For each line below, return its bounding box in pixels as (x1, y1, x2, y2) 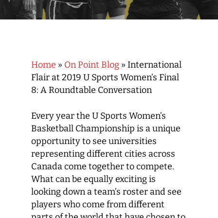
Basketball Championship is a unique (31, 123, 181, 134)
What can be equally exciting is (31, 174, 156, 184)
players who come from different (31, 199, 164, 210)
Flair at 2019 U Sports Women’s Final (31, 72, 179, 83)
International (127, 59, 182, 70)
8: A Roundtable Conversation (31, 85, 152, 95)
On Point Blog (64, 59, 119, 70)
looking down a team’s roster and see (31, 186, 182, 197)
